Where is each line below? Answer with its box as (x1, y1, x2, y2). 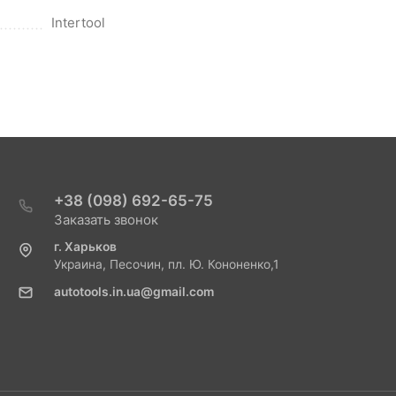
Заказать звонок (53, 211, 158, 229)
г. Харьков (53, 240, 117, 255)
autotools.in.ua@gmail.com (53, 285, 214, 300)
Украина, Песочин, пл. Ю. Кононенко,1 (53, 257, 278, 272)
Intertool (51, 13, 105, 31)
